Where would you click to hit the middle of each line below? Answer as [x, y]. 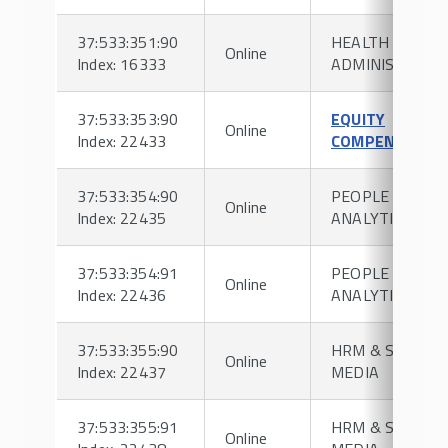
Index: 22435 [122, 218]
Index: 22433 [122, 141]
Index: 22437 [122, 372]
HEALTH [360, 42]
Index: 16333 [122, 64]
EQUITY [358, 119]
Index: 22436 [122, 295]
